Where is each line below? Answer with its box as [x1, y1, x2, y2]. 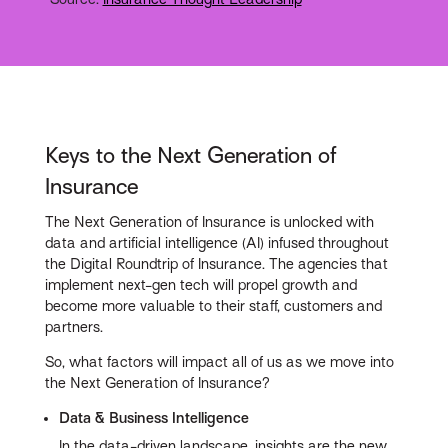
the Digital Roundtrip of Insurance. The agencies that [45, 256, 389, 273]
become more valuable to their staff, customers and [45, 298, 383, 315]
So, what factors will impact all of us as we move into [45, 354, 395, 371]
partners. [45, 319, 104, 336]
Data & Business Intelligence [59, 410, 250, 427]
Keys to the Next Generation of [45, 142, 338, 168]
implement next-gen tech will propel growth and [45, 277, 358, 294]
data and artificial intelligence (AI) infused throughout [45, 235, 390, 252]
